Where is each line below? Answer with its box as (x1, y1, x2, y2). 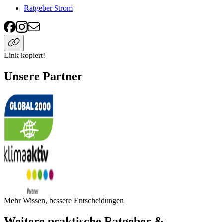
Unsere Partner (4, 69, 83, 83)
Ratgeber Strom (24, 3, 73, 12)
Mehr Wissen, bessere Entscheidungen (4, 196, 124, 205)
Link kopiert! (4, 51, 45, 59)
